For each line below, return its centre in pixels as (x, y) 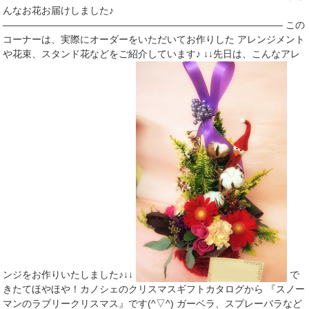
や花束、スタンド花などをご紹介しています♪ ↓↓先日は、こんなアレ (152, 54)
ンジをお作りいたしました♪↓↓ (70, 275)
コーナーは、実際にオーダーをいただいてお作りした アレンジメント (154, 40)
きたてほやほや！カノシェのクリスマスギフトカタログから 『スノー (154, 289)
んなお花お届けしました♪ (59, 11)
